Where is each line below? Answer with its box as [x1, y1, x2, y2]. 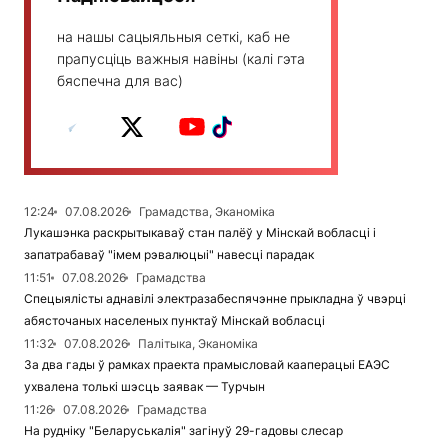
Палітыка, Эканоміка [138, 336, 258, 351]
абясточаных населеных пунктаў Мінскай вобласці [24, 313, 325, 328]
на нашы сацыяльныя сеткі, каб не [57, 28, 290, 45]
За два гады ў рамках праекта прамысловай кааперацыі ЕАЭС [24, 357, 390, 372]
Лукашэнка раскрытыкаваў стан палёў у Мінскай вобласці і [24, 225, 376, 240]
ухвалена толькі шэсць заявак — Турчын [24, 379, 265, 394]
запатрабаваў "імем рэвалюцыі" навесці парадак [24, 247, 314, 262]
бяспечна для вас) [57, 72, 183, 89]
